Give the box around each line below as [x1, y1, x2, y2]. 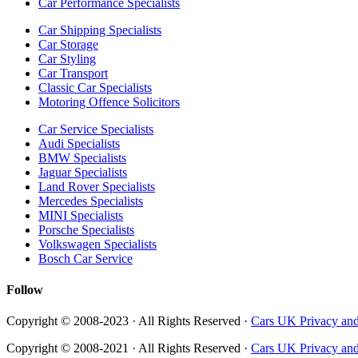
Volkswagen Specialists [38, 237, 157, 251]
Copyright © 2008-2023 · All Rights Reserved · [6, 314, 251, 328]
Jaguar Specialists [38, 165, 127, 179]
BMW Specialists [38, 150, 126, 165]
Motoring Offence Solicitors [38, 94, 180, 109]
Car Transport [38, 66, 108, 80]
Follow [6, 282, 43, 296]
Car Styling [38, 51, 96, 66]
